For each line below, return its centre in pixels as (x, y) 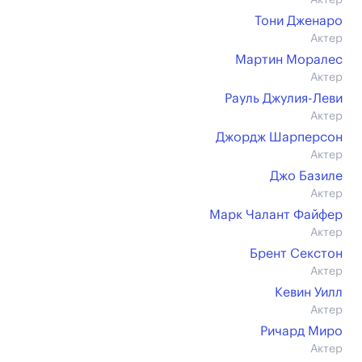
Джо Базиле (306, 176)
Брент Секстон (296, 254)
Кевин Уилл (309, 293)
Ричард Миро (301, 331)
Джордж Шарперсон (279, 137)
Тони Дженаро (299, 21)
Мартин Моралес (289, 60)
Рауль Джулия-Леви (284, 99)
